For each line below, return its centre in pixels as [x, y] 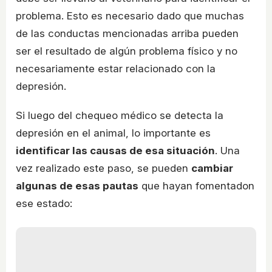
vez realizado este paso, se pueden [104, 168]
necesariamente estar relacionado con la [116, 69]
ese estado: [44, 204]
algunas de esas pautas [77, 186]
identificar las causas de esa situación [115, 151]
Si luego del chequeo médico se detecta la [120, 116]
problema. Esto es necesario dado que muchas [130, 16]
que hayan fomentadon [196, 186]
